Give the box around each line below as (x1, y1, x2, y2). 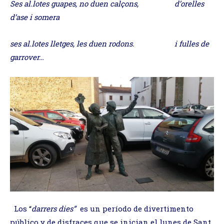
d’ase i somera (10, 11, 59, 22)
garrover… (10, 51, 44, 62)
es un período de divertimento (78, 203, 193, 213)
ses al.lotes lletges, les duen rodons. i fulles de (10, 38, 209, 48)
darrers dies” (31, 203, 78, 213)
